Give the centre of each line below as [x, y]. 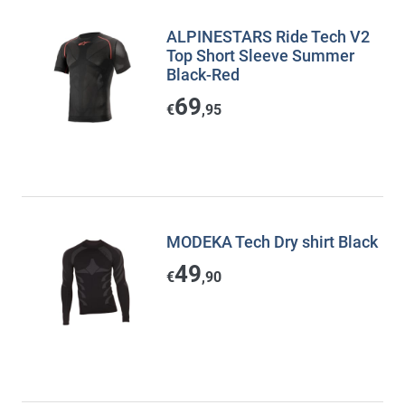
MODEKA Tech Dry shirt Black [272, 242]
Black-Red [203, 75]
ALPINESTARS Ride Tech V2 [268, 37]
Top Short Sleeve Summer [260, 56]
